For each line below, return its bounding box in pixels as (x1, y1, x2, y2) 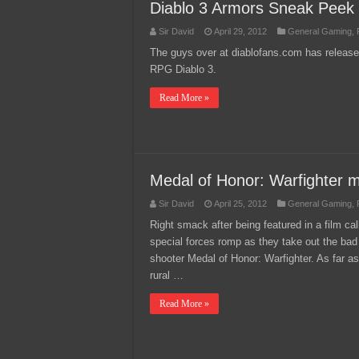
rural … (150, 269, 184, 281)
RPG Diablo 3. (150, 63, 220, 75)
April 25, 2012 (214, 199, 267, 208)
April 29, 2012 (214, 26, 267, 36)
